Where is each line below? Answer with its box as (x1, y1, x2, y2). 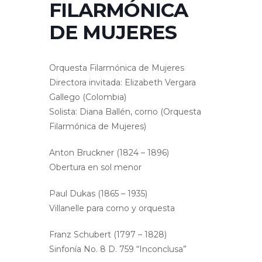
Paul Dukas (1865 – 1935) (49, 188, 147, 199)
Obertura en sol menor (49, 162, 142, 173)
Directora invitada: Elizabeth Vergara (49, 77, 196, 88)
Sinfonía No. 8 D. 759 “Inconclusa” (49, 244, 187, 255)
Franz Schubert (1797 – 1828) (49, 229, 167, 240)
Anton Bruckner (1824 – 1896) (49, 147, 169, 158)
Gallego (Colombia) (49, 92, 126, 103)
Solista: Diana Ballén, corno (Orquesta (49, 106, 201, 118)
